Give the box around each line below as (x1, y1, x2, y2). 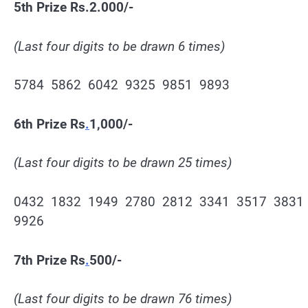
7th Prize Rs (14, 252, 85, 268)
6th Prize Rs (14, 115, 85, 132)
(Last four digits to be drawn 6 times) (14, 38, 225, 54)
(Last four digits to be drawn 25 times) (14, 155, 232, 171)
